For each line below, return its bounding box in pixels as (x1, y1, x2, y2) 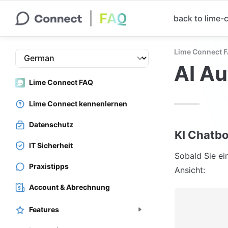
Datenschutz (29, 120, 73, 129)
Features (29, 205, 59, 214)
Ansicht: (175, 165, 205, 175)
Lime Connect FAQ (29, 78, 93, 87)
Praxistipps (29, 162, 69, 171)
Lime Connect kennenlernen (29, 99, 127, 108)
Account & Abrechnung (29, 183, 110, 192)
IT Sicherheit (29, 140, 73, 150)
